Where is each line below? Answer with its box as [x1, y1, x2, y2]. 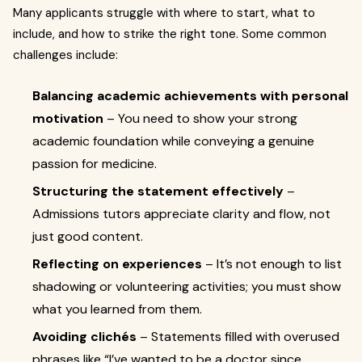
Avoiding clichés [32, 328, 137, 345]
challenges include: [13, 47, 118, 63]
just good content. [32, 228, 143, 245]
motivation [32, 110, 103, 127]
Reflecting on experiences [32, 255, 202, 272]
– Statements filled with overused [137, 328, 339, 345]
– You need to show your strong [103, 110, 297, 127]
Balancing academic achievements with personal [32, 87, 348, 104]
